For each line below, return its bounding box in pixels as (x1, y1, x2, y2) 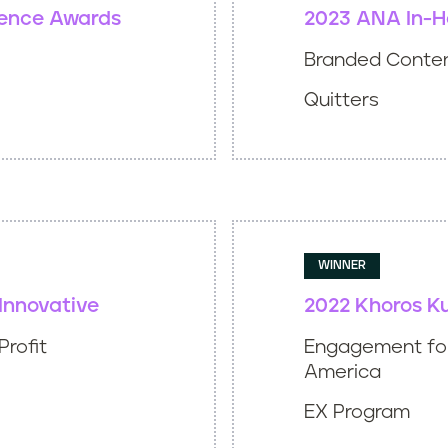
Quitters (304, 91, 379, 110)
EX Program (304, 403, 410, 422)
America (304, 363, 381, 382)
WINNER (318, 259, 366, 272)
